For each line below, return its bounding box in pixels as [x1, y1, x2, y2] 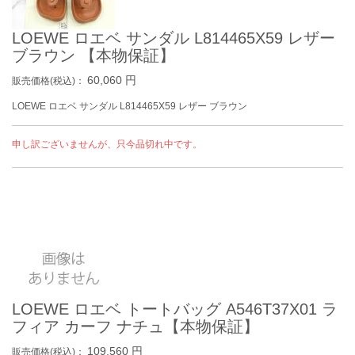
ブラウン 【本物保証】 [12, 47, 175, 64]
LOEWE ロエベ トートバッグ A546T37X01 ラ [12, 300, 338, 318]
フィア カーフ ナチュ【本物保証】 [12, 318, 259, 335]
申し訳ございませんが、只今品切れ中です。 [12, 139, 202, 150]
